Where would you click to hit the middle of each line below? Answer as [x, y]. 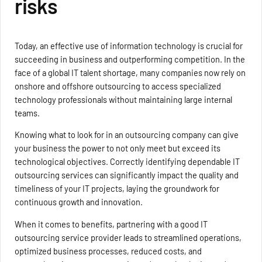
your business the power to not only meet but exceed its [118, 148]
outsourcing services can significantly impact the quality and [127, 175]
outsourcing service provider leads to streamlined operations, [128, 237]
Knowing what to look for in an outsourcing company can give [127, 135]
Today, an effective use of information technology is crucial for [129, 45]
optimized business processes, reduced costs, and [108, 251]
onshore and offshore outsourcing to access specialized [118, 86]
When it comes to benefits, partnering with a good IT [111, 224]
